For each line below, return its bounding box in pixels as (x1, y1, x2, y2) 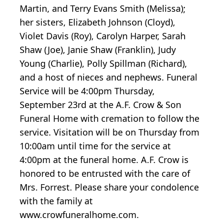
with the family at (20, 195, 93, 207)
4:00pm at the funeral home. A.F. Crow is (20, 154, 189, 166)
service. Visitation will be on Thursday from (20, 126, 199, 138)
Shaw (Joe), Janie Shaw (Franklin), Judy (20, 44, 176, 56)
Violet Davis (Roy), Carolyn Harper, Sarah (20, 30, 186, 42)
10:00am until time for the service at (20, 140, 171, 152)
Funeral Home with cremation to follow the (20, 112, 199, 125)
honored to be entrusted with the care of (20, 167, 190, 180)
